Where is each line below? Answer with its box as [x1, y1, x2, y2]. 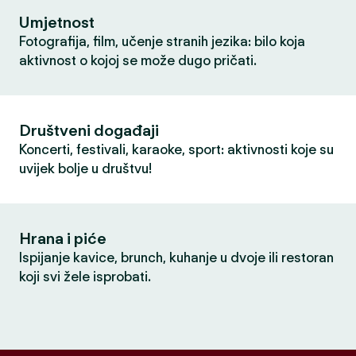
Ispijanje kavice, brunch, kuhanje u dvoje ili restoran [19, 250, 334, 265]
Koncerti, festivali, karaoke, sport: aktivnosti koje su [19, 141, 334, 157]
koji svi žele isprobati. [19, 269, 151, 284]
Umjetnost [19, 13, 95, 32]
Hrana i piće [19, 229, 106, 248]
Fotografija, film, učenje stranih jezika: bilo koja [19, 33, 305, 49]
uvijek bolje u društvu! [19, 161, 152, 176]
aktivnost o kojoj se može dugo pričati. [19, 52, 257, 68]
